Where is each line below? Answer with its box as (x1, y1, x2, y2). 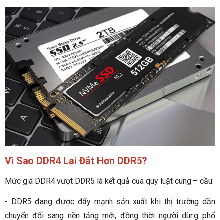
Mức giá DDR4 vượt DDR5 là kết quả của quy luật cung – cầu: (5, 176, 214, 186)
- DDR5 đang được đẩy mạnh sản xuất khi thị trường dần (5, 197, 215, 207)
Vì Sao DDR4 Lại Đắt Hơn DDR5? (5, 155, 147, 167)
